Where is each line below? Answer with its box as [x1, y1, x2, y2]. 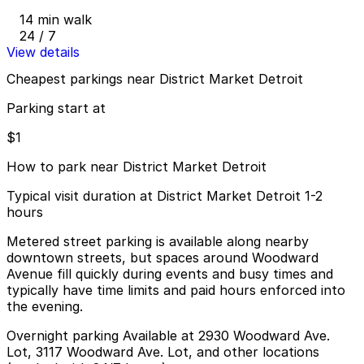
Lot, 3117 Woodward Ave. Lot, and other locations [6, 344, 319, 361]
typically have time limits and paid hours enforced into [6, 282, 345, 299]
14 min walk [19, 11, 92, 28]
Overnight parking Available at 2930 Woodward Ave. [6, 327, 330, 344]
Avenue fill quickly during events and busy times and [6, 266, 333, 283]
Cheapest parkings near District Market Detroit [6, 71, 303, 88]
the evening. [6, 298, 83, 315]
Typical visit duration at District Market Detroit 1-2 [6, 188, 323, 205]
